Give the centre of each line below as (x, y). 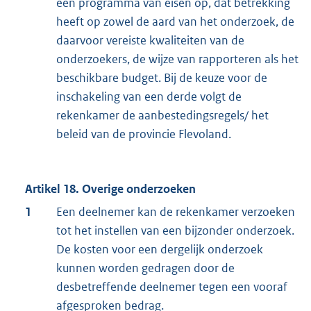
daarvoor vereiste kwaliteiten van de (150, 41)
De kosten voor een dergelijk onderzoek (160, 250)
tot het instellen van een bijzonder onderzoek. (175, 231)
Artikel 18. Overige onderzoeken (110, 189)
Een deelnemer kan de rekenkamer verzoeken (176, 212)
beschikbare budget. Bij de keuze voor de (162, 78)
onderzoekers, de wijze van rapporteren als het (177, 59)
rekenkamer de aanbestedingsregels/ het (162, 116)
